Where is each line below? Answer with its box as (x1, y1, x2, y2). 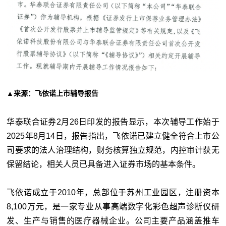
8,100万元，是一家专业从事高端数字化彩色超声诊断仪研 (7, 202, 219, 211)
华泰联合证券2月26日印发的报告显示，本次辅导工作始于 (7, 118, 219, 126)
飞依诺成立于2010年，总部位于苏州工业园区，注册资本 (7, 188, 219, 197)
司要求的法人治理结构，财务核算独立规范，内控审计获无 (7, 146, 219, 154)
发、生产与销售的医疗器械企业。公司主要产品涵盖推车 (7, 216, 219, 225)
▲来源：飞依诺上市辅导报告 (7, 89, 99, 97)
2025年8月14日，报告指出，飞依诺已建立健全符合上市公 (7, 132, 219, 140)
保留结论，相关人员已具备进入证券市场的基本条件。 (7, 160, 201, 168)
